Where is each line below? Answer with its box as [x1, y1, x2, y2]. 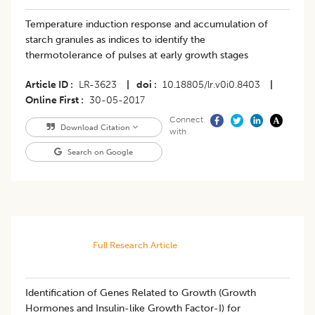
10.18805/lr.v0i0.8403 [162, 79, 260, 91]
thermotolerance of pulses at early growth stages [25, 49, 248, 62]
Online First [25, 94, 79, 107]
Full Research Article [92, 240, 177, 251]
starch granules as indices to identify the [25, 34, 205, 46]
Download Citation [58, 122, 132, 133]
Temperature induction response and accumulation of [25, 18, 268, 31]
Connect [169, 115, 203, 125]
